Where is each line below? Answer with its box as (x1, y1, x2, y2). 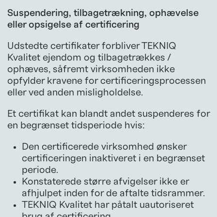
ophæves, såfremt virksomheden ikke (7, 64, 175, 74)
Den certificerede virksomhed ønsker (22, 141, 186, 152)
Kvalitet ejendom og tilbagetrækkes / (7, 52, 170, 62)
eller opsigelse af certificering (7, 19, 139, 30)
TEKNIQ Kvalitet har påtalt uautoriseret (22, 200, 194, 210)
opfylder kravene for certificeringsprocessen (7, 76, 206, 86)
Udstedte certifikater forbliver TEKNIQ (7, 41, 176, 51)
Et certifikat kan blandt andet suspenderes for (7, 108, 210, 119)
